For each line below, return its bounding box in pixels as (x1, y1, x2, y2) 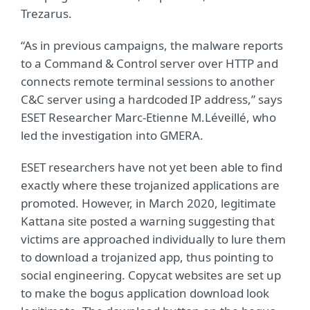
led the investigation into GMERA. (21, 127, 203, 143)
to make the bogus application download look (21, 285, 269, 301)
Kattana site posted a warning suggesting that (21, 213, 275, 229)
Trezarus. (21, 6, 72, 21)
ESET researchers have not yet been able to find (21, 159, 282, 175)
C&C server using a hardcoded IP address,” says (21, 91, 282, 107)
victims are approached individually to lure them (21, 231, 286, 247)
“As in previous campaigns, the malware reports (21, 37, 283, 53)
